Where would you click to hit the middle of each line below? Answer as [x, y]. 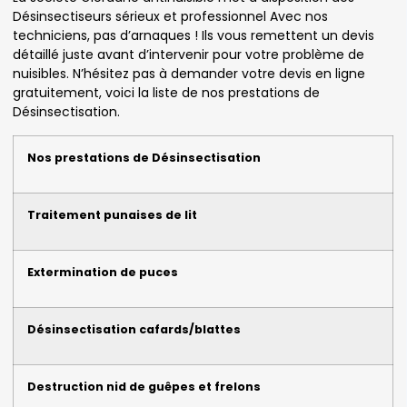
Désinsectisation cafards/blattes [134, 329]
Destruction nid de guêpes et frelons [144, 386]
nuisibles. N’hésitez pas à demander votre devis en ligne [189, 74]
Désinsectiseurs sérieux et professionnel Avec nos [170, 17]
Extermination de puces [103, 272]
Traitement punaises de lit [112, 214]
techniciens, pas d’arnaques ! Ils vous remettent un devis [194, 36]
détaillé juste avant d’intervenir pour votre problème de [189, 55]
